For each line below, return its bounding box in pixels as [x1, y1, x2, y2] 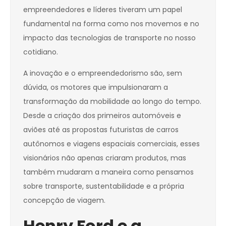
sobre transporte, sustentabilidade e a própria [23, 181, 184, 192]
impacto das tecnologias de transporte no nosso [23, 33, 196, 43]
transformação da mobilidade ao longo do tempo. [23, 96, 201, 107]
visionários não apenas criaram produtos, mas [23, 153, 186, 163]
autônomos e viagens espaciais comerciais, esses [23, 139, 200, 149]
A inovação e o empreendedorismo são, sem [23, 68, 182, 79]
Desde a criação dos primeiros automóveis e [23, 110, 181, 121]
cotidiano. [23, 47, 58, 58]
